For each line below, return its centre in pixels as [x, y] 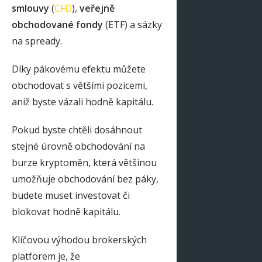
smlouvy [30, 8]
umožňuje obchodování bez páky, [85, 179]
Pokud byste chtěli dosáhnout [77, 130]
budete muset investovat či [71, 195]
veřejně [97, 8]
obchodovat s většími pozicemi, [80, 85]
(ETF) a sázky [132, 25]
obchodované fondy [57, 25]
